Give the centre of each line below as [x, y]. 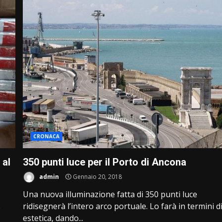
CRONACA [46, 136]
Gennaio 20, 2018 [97, 176]
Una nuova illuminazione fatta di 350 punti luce [110, 194]
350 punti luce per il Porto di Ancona [105, 162]
